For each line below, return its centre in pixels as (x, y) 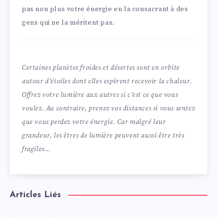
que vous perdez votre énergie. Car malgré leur (94, 122)
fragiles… (37, 149)
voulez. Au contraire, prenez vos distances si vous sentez (108, 108)
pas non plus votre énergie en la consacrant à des (105, 9)
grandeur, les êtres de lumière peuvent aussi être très (103, 136)
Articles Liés (35, 195)
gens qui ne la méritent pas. (68, 23)
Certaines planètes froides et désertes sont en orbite (101, 68)
